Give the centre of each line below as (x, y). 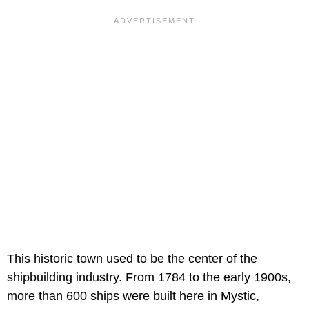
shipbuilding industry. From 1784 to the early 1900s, (149, 277)
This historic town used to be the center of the (132, 258)
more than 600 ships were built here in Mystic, (133, 296)
